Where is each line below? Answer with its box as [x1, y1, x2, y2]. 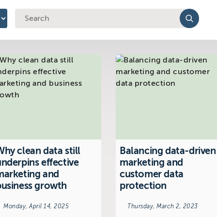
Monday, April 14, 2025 [3, 202, 69, 210]
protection [120, 180, 167, 191]
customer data [120, 168, 184, 180]
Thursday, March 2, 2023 [127, 202, 198, 210]
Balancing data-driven [120, 145, 216, 156]
